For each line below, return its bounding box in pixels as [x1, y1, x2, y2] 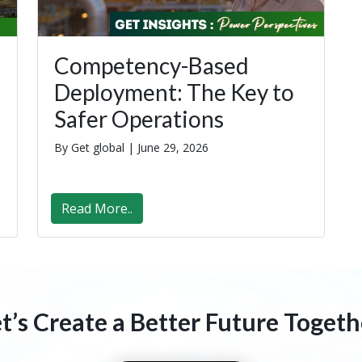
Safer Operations [54, 105, 224, 133]
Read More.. [61, 200, 133, 218]
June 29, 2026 [137, 140, 208, 156]
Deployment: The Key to [54, 78, 294, 107]
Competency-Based [54, 52, 249, 80]
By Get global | [54, 140, 137, 156]
